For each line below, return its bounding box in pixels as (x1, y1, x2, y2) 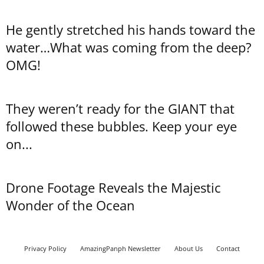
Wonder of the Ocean (6, 196, 135, 214)
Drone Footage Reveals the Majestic (6, 179, 221, 196)
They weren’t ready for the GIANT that (6, 100, 235, 117)
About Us (174, 244, 203, 253)
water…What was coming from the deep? (6, 38, 252, 56)
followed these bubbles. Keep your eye (6, 117, 237, 135)
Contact (216, 244, 240, 253)
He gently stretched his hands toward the (6, 21, 255, 38)
